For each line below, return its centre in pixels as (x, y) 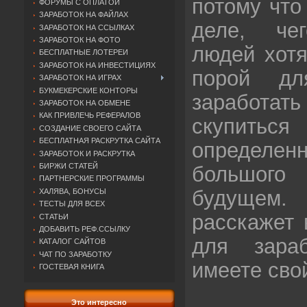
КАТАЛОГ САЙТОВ (73, 242)
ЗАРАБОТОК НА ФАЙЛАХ (84, 15)
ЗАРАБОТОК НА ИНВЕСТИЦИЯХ (98, 65)
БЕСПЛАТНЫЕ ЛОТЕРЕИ (84, 52)
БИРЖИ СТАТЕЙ (69, 165)
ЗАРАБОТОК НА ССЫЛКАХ (87, 27)
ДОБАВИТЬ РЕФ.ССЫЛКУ (85, 229)
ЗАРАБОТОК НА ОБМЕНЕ (85, 103)
